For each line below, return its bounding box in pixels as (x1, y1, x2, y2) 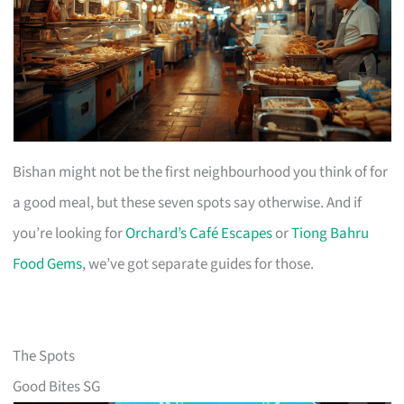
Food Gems (13, 252, 83, 275)
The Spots (13, 344, 76, 367)
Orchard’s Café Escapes (125, 222, 273, 244)
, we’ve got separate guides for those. (82, 252, 315, 275)
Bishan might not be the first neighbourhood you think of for (13, 161, 389, 183)
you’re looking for (13, 222, 126, 244)
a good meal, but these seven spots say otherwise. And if (13, 191, 363, 214)
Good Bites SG (13, 375, 101, 398)
